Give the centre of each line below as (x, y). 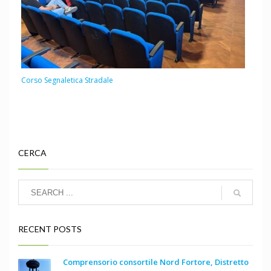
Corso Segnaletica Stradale (67, 80)
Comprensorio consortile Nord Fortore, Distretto (156, 262)
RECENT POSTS (50, 229)
